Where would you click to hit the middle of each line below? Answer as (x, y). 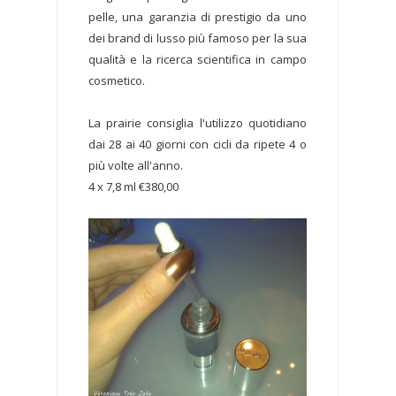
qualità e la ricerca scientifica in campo (198, 60)
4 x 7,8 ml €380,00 (133, 187)
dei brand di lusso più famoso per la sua (198, 38)
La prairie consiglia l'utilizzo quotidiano (198, 123)
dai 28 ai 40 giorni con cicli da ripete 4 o (198, 145)
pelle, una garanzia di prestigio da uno (198, 17)
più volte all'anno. (136, 166)
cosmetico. (117, 81)
